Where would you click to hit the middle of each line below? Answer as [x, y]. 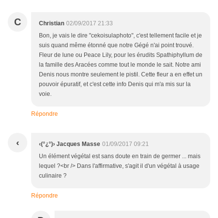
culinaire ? [53, 176]
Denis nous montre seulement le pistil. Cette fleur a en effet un [121, 75]
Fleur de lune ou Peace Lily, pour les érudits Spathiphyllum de [121, 55]
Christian [52, 24]
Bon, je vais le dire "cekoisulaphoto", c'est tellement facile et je [120, 36]
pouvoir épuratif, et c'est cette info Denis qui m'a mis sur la [115, 84]
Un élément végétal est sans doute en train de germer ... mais [120, 156]
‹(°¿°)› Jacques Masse [70, 144]
